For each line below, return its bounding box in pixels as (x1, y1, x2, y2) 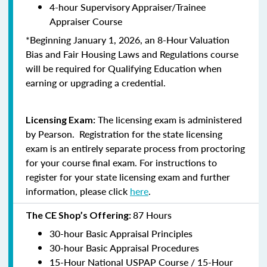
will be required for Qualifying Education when (26, 61, 222, 75)
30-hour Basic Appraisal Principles (49, 226, 193, 240)
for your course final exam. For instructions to (26, 155, 217, 169)
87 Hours (133, 207, 172, 222)
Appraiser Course (49, 14, 122, 28)
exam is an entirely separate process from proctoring (26, 141, 245, 155)
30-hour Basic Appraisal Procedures (49, 240, 199, 254)
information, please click (26, 184, 130, 198)
